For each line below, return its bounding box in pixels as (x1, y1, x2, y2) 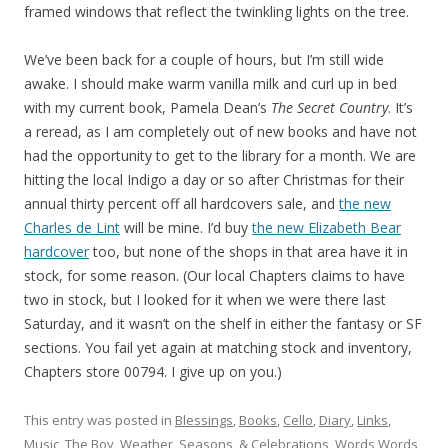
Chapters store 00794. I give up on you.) (24, 362, 282, 381)
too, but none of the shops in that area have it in (89, 242, 408, 261)
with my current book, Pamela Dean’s (24, 98, 271, 117)
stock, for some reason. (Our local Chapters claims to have (24, 266, 405, 285)
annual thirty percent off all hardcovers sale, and (24, 194, 339, 213)
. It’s (388, 98, 413, 117)
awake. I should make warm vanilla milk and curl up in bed (24, 74, 397, 93)
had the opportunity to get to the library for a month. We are (24, 146, 416, 165)
